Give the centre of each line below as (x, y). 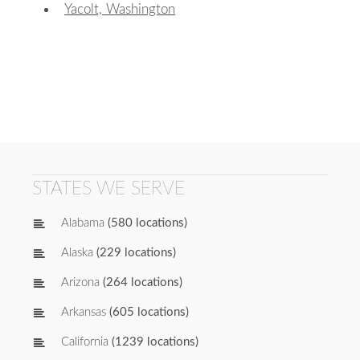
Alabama (83, 223)
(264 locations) (141, 283)
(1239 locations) (153, 342)
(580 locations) (146, 223)
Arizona (80, 283)
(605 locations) (147, 313)
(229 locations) (135, 253)
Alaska (77, 253)
